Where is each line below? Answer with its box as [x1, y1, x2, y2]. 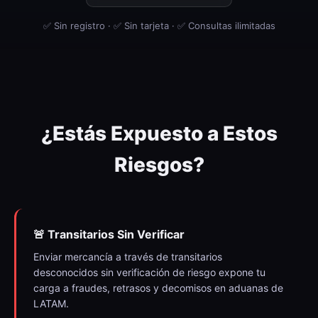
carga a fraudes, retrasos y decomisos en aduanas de [33, 282, 283, 294]
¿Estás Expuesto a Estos [40, 121, 278, 146]
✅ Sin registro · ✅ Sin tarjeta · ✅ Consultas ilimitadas [43, 20, 275, 31]
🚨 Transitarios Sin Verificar [33, 227, 185, 241]
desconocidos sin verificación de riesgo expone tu [33, 266, 265, 278]
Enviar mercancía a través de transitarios [33, 251, 222, 263]
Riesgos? [114, 153, 204, 177]
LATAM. [33, 297, 69, 309]
